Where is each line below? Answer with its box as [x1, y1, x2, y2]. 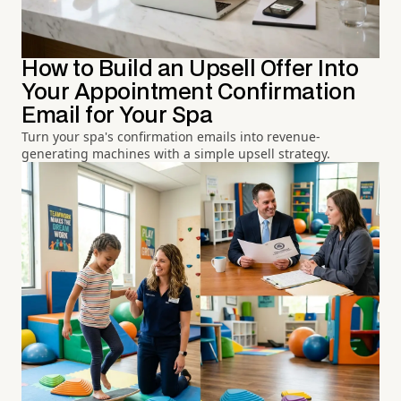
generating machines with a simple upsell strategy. [21, 144, 330, 162]
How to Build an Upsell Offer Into [21, 58, 359, 80]
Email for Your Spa [21, 105, 213, 126]
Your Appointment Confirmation [21, 81, 356, 103]
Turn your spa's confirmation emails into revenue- [21, 127, 320, 145]
